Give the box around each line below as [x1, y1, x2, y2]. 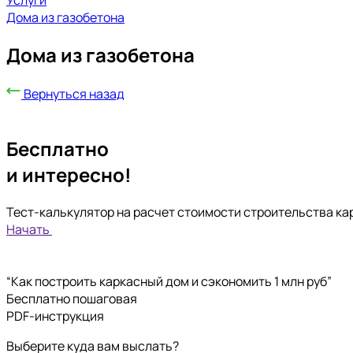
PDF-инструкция [6, 307, 104, 325]
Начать [6, 220, 50, 238]
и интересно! [6, 161, 132, 188]
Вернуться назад [24, 84, 124, 102]
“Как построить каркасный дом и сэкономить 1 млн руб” [6, 272, 332, 290]
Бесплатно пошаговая [6, 289, 137, 307]
